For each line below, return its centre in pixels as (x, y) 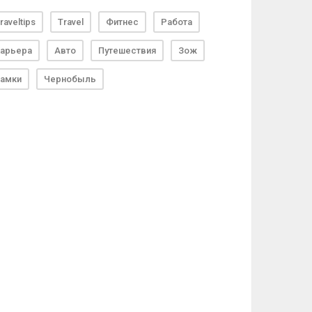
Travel (71, 22)
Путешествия (127, 51)
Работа (177, 22)
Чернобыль (70, 79)
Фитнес (122, 22)
